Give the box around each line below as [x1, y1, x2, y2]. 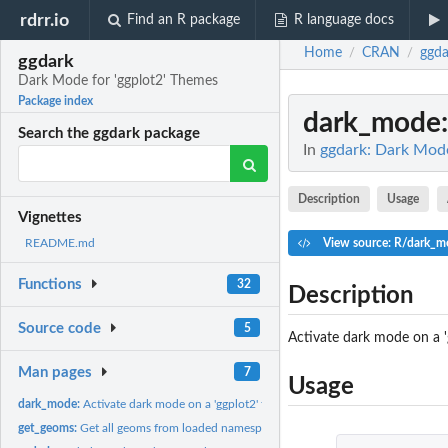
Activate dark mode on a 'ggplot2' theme [83, 397, 295, 410]
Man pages [18, 364, 93, 380]
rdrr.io [20, 11, 70, 29]
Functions [18, 277, 83, 293]
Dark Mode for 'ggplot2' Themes [18, 74, 219, 89]
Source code [18, 321, 102, 337]
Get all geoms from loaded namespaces [80, 421, 286, 434]
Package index [18, 95, 94, 108]
